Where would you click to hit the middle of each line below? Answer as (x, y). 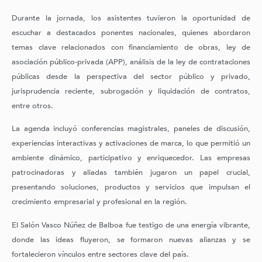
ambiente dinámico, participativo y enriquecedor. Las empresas (131, 158)
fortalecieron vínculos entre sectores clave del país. (100, 254)
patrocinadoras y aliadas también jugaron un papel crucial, (131, 173)
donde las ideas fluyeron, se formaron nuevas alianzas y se (131, 239)
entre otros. (32, 106)
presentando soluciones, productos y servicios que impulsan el (131, 187)
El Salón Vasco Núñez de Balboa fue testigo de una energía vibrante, (131, 225)
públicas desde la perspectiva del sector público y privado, (131, 77)
